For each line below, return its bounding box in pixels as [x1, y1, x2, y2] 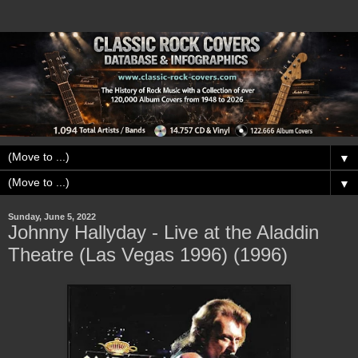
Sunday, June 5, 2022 [8, 211, 96, 221]
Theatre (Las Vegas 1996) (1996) [8, 243, 288, 265]
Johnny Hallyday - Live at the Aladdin [8, 221, 319, 243]
